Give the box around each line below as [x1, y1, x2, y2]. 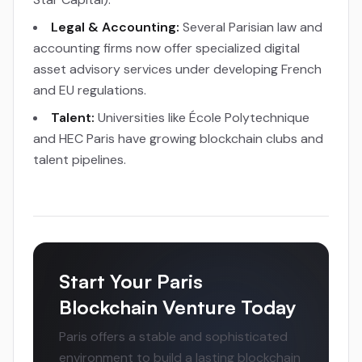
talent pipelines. [33, 151, 126, 168]
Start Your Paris [59, 269, 203, 293]
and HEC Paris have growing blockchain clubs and [33, 130, 323, 147]
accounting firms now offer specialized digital [33, 40, 300, 57]
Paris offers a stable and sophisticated [59, 328, 288, 345]
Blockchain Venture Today [59, 295, 297, 319]
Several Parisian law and [179, 19, 322, 36]
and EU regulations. [33, 82, 146, 99]
